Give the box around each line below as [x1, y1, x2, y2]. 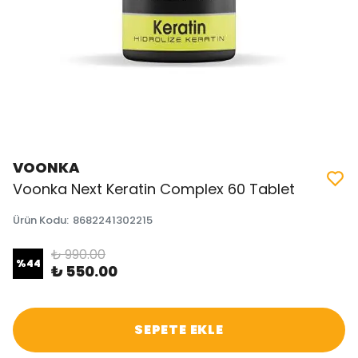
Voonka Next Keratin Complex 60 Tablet [13, 179, 295, 199]
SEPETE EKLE [134, 320, 224, 339]
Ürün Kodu [13, 213, 66, 228]
